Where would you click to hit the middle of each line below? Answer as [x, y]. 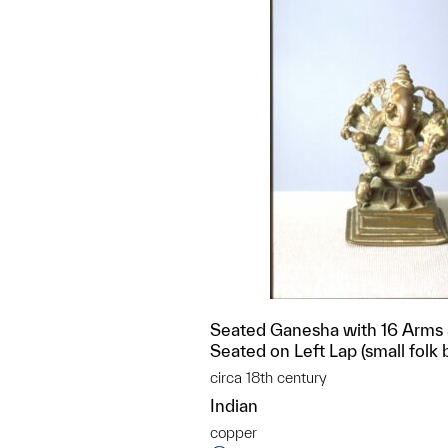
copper [233, 432]
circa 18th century [268, 377]
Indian [234, 405]
